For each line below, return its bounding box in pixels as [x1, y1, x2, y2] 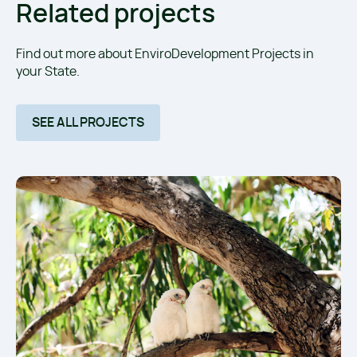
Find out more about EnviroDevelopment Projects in [16, 47, 314, 61]
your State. [16, 65, 80, 78]
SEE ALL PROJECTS [32, 116, 144, 129]
